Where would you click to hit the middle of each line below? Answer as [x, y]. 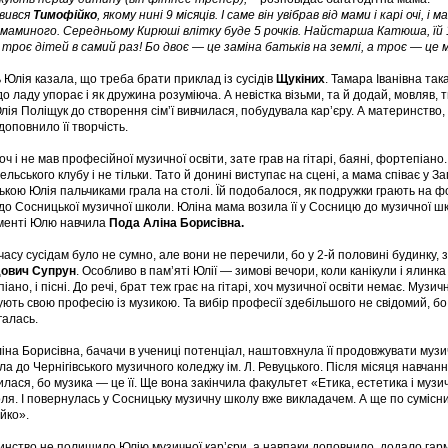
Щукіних [300, 79]
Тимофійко [65, 15]
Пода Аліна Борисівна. [176, 223]
